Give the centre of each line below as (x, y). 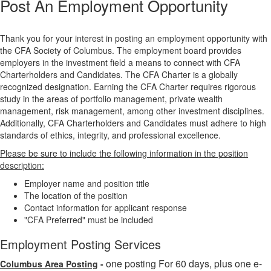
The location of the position (76, 196)
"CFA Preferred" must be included (89, 220)
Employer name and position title (87, 184)
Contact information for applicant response (106, 208)
